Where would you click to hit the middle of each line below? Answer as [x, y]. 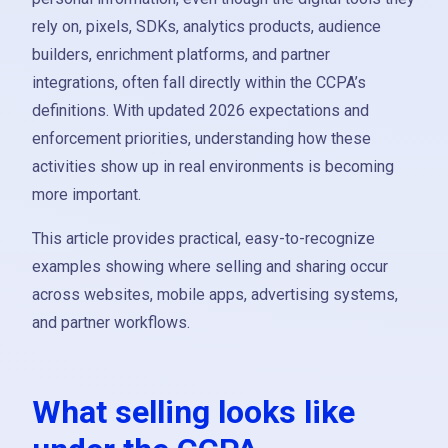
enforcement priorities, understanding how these [201, 138]
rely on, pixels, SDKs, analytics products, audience [206, 26]
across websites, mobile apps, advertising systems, [215, 294]
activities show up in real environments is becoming [213, 166]
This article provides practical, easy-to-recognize [203, 238]
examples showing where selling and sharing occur [210, 266]
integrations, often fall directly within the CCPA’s [199, 82]
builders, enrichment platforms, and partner [181, 54]
